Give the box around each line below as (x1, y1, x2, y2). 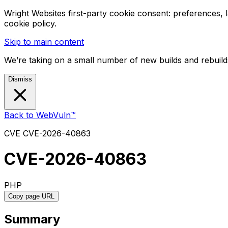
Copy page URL (8, 192, 54, 200)
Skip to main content (4, 37, 84, 47)
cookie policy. (4, 18, 56, 28)
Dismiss (8, 75, 32, 83)
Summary (4, 211, 60, 226)
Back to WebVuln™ (4, 110, 76, 120)
